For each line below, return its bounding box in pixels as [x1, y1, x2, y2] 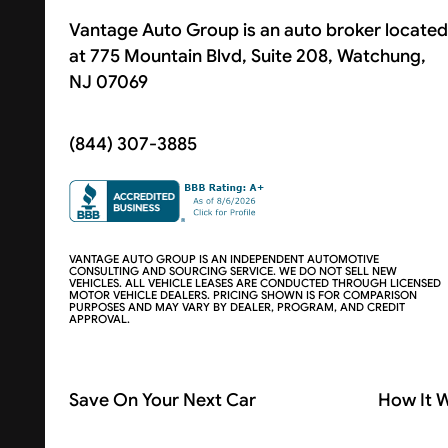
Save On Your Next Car [68, 388, 256, 411]
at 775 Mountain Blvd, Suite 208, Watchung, [68, 45, 426, 68]
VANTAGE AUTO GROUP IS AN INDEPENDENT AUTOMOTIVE [68, 251, 379, 266]
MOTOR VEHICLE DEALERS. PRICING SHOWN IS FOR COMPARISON [68, 287, 417, 302]
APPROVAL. [68, 311, 130, 326]
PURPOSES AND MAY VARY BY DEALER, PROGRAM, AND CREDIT [68, 299, 405, 314]
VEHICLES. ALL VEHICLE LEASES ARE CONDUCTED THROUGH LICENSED [68, 275, 441, 290]
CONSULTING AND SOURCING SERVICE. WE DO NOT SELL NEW [68, 263, 397, 278]
